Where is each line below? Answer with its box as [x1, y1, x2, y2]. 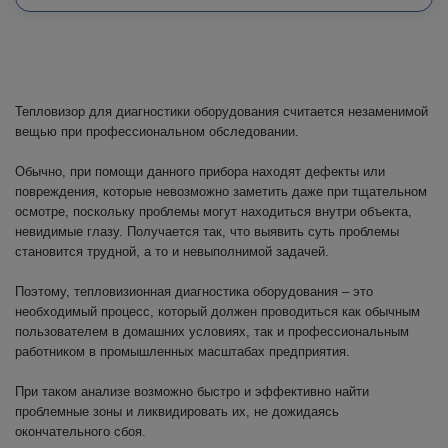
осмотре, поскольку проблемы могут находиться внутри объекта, [15, 204, 412, 219]
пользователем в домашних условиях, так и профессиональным [15, 324, 409, 339]
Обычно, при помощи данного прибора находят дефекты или [15, 164, 385, 179]
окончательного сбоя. [15, 424, 146, 439]
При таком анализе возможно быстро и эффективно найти [15, 384, 369, 399]
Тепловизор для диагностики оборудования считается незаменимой [15, 104, 428, 119]
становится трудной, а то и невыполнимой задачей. [15, 244, 329, 259]
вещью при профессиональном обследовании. [15, 124, 299, 139]
